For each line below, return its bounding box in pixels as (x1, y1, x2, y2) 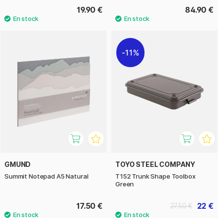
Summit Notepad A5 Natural (4, 172, 89, 180)
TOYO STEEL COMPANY (115, 160, 195, 168)
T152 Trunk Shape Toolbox (115, 172, 196, 180)
